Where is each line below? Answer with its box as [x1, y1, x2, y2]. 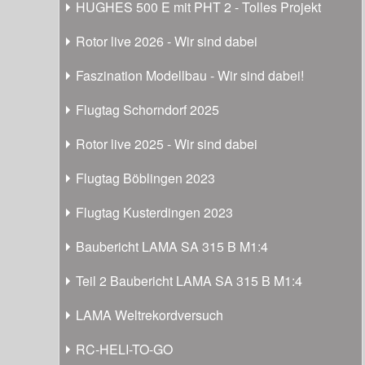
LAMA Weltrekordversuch [76, 305, 223, 324]
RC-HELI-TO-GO [76, 339, 173, 358]
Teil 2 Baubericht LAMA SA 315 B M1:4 [76, 270, 302, 290]
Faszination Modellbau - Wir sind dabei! [76, 65, 304, 85]
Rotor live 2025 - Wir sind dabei [76, 134, 257, 153]
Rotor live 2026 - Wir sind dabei [76, 31, 257, 51]
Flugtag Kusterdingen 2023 [76, 202, 233, 222]
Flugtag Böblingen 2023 [76, 168, 215, 187]
